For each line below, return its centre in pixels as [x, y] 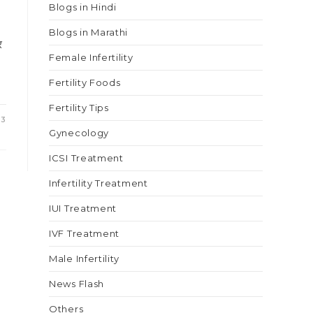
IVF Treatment [85, 233]
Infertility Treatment [99, 183]
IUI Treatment [83, 208]
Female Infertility [91, 57]
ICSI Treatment [86, 158]
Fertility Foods [85, 82]
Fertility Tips [79, 108]
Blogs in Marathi [89, 32]
